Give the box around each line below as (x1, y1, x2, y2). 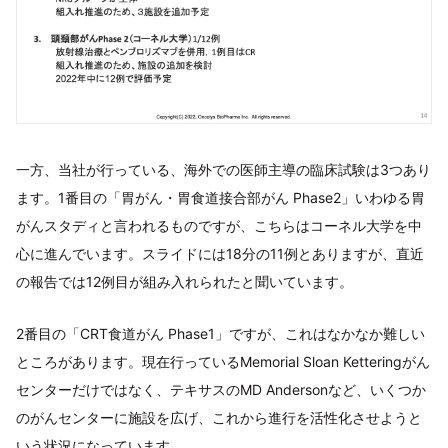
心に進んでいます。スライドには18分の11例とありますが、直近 (16, 245, 424, 263)
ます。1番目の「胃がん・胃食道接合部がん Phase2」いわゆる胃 (16, 189, 425, 207)
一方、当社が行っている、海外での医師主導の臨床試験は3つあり (16, 161, 431, 179)
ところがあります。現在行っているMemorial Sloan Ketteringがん (16, 353, 430, 371)
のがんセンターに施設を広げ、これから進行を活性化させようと (16, 409, 422, 427)
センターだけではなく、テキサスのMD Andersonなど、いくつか (16, 381, 426, 399)
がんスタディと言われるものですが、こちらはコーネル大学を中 (16, 217, 422, 235)
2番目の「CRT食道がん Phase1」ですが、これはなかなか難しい (16, 325, 425, 343)
